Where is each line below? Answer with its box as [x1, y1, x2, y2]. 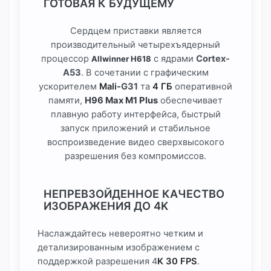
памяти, [48, 95, 85, 106]
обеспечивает [158, 95, 223, 106]
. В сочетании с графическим [80, 67, 209, 78]
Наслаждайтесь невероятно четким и [38, 228, 203, 239]
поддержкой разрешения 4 [38, 256, 157, 267]
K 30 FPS [157, 256, 197, 267]
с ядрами [151, 53, 196, 64]
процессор [41, 53, 91, 64]
